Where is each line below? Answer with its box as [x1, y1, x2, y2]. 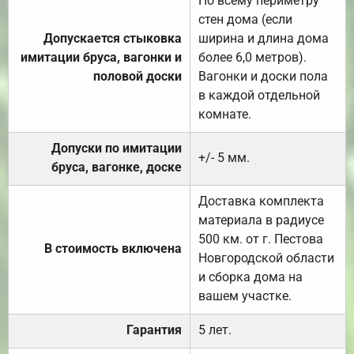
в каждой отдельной [198, 88, 320, 104]
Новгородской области [198, 250, 334, 266]
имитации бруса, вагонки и [21, 50, 182, 66]
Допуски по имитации [51, 141, 182, 156]
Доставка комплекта [198, 194, 324, 209]
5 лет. [198, 322, 232, 338]
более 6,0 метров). [198, 50, 307, 66]
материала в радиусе [198, 213, 324, 228]
